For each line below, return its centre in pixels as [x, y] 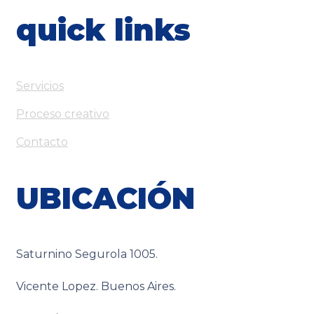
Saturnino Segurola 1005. [87, 254]
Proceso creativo [63, 114]
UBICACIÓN [105, 198]
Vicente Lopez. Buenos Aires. [96, 286]
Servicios [40, 86]
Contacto [42, 142]
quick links [103, 30]
